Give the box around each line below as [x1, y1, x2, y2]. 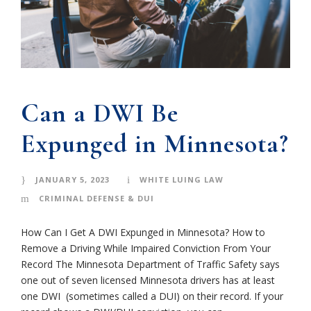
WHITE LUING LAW [140, 174, 224, 185]
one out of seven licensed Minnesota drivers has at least [21, 273, 275, 287]
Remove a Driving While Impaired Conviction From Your [21, 241, 271, 255]
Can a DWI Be [21, 97, 178, 129]
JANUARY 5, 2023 [35, 174, 110, 185]
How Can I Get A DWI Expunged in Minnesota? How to [21, 225, 265, 239]
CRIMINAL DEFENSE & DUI [39, 192, 154, 203]
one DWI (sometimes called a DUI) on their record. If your [21, 289, 283, 303]
